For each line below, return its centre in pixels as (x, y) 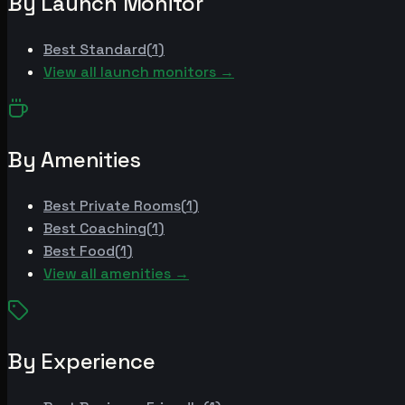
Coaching (113, 228)
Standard (113, 49)
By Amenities (75, 159)
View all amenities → (116, 273)
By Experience (81, 361)
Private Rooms (130, 205)
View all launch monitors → (139, 71)
